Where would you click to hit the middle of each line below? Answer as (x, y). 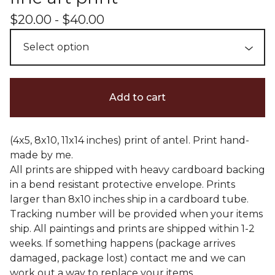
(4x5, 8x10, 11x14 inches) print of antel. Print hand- (130, 140)
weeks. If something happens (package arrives (122, 243)
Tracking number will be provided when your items (136, 214)
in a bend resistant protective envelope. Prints (122, 184)
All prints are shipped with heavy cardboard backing (137, 169)
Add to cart (137, 97)
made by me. (41, 155)
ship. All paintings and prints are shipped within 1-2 (132, 228)
